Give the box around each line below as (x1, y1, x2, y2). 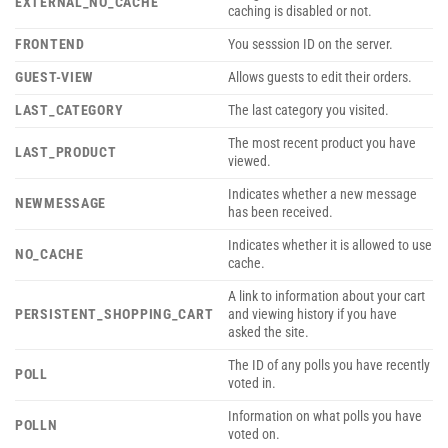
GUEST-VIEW (15, 68, 95, 86)
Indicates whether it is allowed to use (228, 236, 433, 254)
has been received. (228, 203, 334, 221)
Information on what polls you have (228, 407, 423, 425)
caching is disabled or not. (228, 2, 373, 20)
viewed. (228, 152, 272, 170)
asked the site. (228, 323, 310, 341)
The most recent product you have (228, 134, 417, 152)
